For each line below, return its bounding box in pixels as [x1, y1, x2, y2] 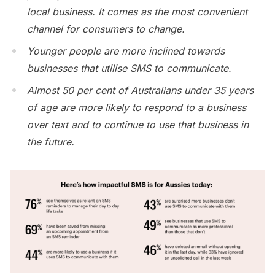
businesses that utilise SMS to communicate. [27, 62, 231, 75]
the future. [27, 136, 74, 149]
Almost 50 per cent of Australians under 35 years [27, 84, 254, 97]
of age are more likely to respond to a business [27, 101, 246, 114]
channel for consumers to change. [27, 23, 185, 36]
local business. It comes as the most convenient [27, 6, 247, 18]
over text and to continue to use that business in [27, 118, 249, 131]
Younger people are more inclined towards [27, 45, 225, 58]
